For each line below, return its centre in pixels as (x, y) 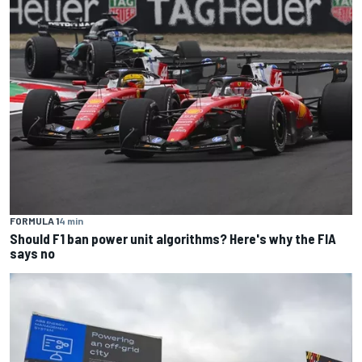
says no (32, 253)
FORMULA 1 (34, 220)
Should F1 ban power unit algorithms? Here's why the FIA (173, 238)
